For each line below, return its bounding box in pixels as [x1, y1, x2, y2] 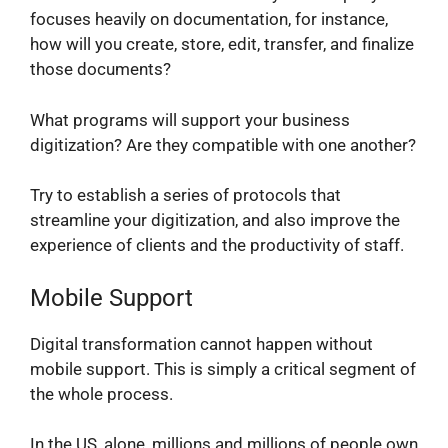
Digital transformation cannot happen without [30, 333, 373, 354]
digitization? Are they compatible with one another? [30, 134, 416, 155]
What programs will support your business [30, 109, 350, 130]
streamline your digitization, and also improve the [30, 210, 400, 231]
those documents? [30, 59, 171, 80]
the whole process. [30, 383, 173, 404]
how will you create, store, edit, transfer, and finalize [30, 34, 414, 55]
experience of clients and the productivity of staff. [30, 235, 404, 256]
